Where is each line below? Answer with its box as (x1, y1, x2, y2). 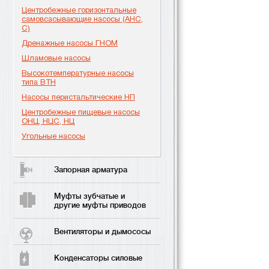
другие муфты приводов (54, 201, 146, 210)
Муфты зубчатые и (54, 192, 125, 201)
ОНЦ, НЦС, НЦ (22, 116, 74, 125)
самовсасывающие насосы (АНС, (22, 14, 143, 23)
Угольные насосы (22, 131, 85, 141)
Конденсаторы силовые (54, 253, 142, 262)
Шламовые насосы (22, 53, 91, 62)
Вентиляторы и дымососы (54, 227, 151, 236)
